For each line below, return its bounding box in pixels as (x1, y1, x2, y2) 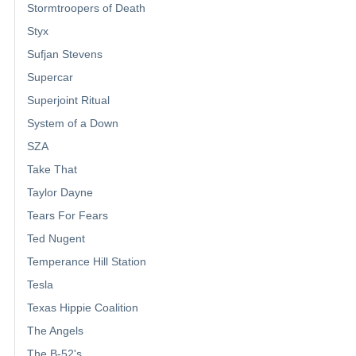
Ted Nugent (27, 232, 85, 246)
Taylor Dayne (27, 186, 93, 199)
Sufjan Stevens (27, 48, 103, 61)
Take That (27, 163, 77, 176)
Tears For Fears (27, 209, 108, 222)
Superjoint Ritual (27, 94, 110, 107)
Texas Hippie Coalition (27, 301, 138, 315)
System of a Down (27, 117, 118, 130)
